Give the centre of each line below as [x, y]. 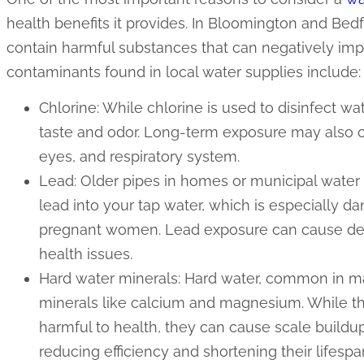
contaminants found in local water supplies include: [184, 71]
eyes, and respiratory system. [140, 157]
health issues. [86, 254]
